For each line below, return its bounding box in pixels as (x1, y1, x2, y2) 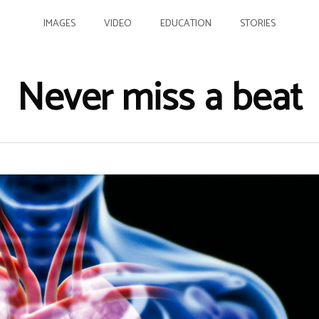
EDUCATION (160, 16, 211, 32)
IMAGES (43, 16, 75, 32)
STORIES (240, 16, 276, 32)
